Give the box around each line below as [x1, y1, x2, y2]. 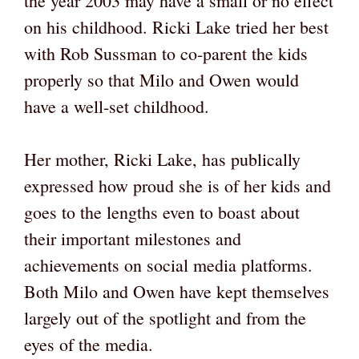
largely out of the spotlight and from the [24, 306, 306, 330]
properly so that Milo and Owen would [24, 68, 299, 92]
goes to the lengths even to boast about [24, 200, 300, 224]
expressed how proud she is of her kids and [24, 174, 331, 198]
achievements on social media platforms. [24, 253, 313, 277]
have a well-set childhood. [24, 95, 209, 119]
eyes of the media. [24, 333, 153, 357]
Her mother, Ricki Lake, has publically [24, 147, 301, 171]
